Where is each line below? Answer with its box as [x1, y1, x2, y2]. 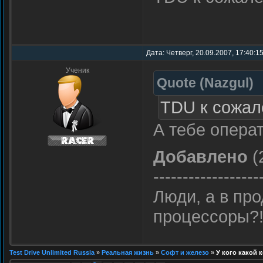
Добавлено [153, 147, 248, 166]
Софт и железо [161, 249, 209, 256]
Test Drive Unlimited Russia [9, 249, 95, 256]
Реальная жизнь [102, 249, 154, 256]
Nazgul [204, 75, 249, 90]
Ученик [65, 66, 89, 75]
